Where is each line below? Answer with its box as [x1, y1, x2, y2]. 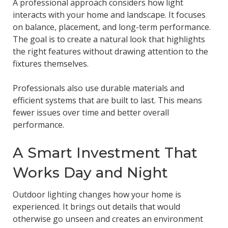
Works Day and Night [12, 164, 168, 182]
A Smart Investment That [12, 144, 197, 162]
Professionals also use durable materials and [12, 82, 184, 94]
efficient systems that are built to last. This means [12, 95, 202, 106]
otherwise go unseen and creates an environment [12, 213, 203, 224]
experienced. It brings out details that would [12, 201, 180, 212]
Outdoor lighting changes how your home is [12, 188, 181, 200]
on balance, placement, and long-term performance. [12, 21, 211, 33]
